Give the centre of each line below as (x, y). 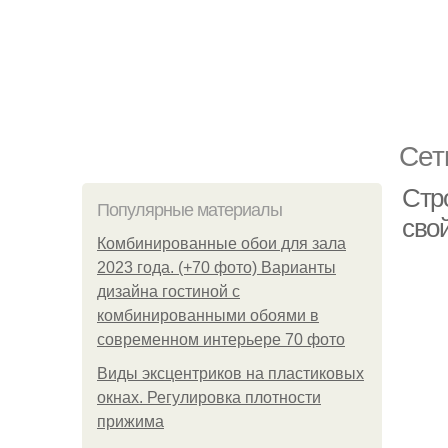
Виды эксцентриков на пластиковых (230, 373)
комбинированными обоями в (208, 315)
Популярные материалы (189, 210)
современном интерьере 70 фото (221, 339)
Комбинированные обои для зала (221, 243)
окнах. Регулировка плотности (209, 397)
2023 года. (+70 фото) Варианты (216, 267)
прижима (130, 421)
